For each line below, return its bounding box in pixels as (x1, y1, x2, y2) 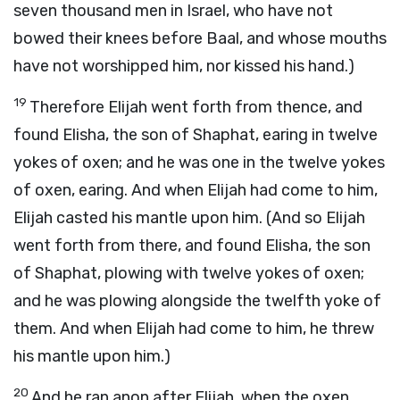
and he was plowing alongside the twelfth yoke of (13, 291, 381, 311)
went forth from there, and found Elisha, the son (13, 236, 371, 255)
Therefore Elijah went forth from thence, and (29, 97, 362, 117)
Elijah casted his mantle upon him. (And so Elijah (13, 208, 365, 228)
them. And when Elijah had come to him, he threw (13, 319, 374, 338)
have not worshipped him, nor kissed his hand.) (13, 56, 354, 76)
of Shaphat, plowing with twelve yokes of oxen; (13, 263, 364, 283)
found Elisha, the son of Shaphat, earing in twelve (13, 125, 378, 145)
